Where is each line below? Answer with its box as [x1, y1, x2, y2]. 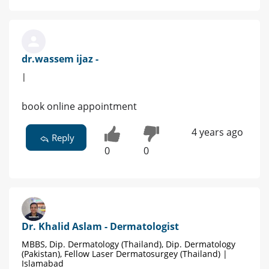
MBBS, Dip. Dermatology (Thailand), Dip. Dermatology [22, 238, 235, 250]
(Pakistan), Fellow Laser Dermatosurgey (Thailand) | [22, 247, 228, 259]
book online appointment [22, 100, 137, 113]
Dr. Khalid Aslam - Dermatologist [22, 219, 179, 233]
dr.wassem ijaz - [22, 52, 98, 66]
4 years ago [191, 125, 243, 139]
